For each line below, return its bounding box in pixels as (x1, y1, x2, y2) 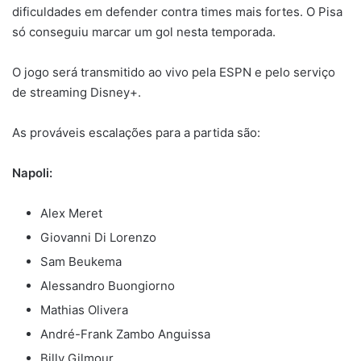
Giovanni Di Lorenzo (40, 229, 156, 245)
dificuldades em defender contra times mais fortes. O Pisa (12, 3, 342, 19)
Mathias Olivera (40, 301, 128, 317)
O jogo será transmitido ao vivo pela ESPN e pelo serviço (12, 64, 335, 80)
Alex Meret (40, 205, 102, 221)
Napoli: (12, 164, 52, 180)
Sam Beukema (40, 253, 122, 269)
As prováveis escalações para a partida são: (12, 124, 260, 140)
